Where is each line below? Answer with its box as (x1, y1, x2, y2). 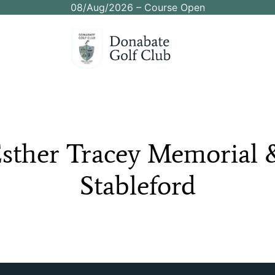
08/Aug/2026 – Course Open (70, 1, 205, 14)
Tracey (66, 137, 141, 170)
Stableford (79, 169, 196, 202)
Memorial (147, 137, 258, 170)
